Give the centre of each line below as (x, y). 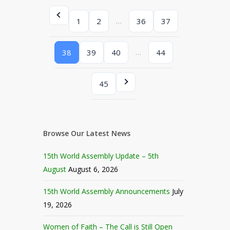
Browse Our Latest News (87, 133)
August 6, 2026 (93, 169)
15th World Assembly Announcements (107, 191)
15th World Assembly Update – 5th (101, 156)
